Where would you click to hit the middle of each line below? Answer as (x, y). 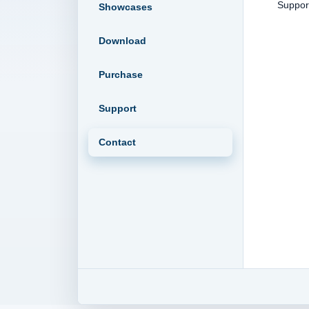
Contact (117, 142)
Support (118, 108)
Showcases (126, 7)
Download (122, 41)
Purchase (121, 74)
